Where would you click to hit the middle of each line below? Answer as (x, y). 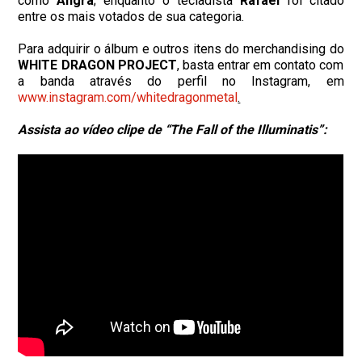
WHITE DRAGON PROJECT (97, 65)
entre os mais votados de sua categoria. (131, 16)
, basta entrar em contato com (260, 65)
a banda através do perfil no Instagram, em (181, 81)
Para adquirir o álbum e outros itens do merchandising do (181, 48)
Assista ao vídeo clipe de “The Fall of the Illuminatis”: (173, 129)
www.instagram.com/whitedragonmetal (128, 97)
